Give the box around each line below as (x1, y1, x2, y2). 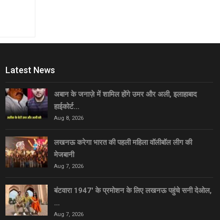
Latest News (5, 64, 55, 75)
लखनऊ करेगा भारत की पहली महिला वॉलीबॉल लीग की (54, 137, 192, 147)
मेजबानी (54, 150, 75, 159)
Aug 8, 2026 (54, 114, 84, 121)
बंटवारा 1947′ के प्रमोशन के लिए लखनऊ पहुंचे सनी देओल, (54, 186, 212, 195)
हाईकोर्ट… (54, 102, 80, 111)
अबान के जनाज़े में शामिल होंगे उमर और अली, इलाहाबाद (54, 89, 197, 99)
